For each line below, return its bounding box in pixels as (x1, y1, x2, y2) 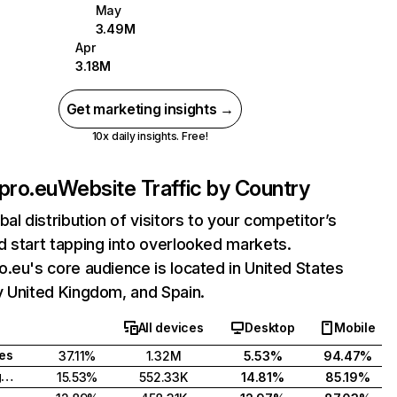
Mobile (334, 320, 376, 335)
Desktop (245, 320, 295, 335)
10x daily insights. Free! (91, 129, 208, 143)
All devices (137, 320, 204, 335)
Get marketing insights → (66, 100, 234, 118)
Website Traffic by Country (57, 175, 310, 201)
